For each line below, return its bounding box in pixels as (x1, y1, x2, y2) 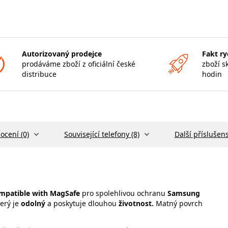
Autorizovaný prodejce (21, 49, 102, 59)
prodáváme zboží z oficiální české (21, 59, 135, 69)
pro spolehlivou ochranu (80, 188, 165, 198)
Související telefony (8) (64, 129, 139, 139)
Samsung (165, 188, 200, 198)
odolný (21, 198, 45, 209)
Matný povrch (156, 198, 203, 209)
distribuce (21, 69, 56, 79)
